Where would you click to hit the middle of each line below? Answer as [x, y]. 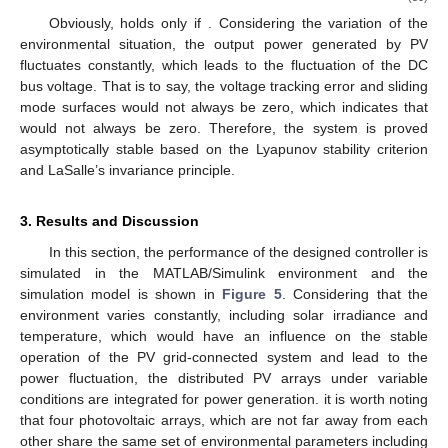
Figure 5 [252, 294]
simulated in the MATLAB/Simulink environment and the [224, 273]
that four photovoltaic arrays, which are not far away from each [224, 420]
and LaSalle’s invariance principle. [127, 170]
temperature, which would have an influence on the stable [224, 336]
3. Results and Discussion [109, 221]
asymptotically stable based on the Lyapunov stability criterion [224, 149]
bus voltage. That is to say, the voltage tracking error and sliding [224, 86]
